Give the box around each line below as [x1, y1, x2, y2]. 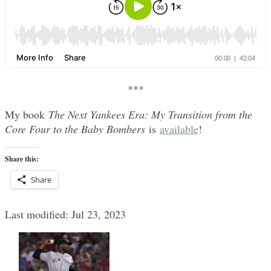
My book [5, 106, 48, 122]
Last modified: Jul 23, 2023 [5, 206, 126, 221]
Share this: [5, 153, 39, 164]
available [160, 121, 198, 136]
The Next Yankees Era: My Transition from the [48, 106, 252, 122]
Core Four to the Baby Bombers [5, 121, 149, 136]
